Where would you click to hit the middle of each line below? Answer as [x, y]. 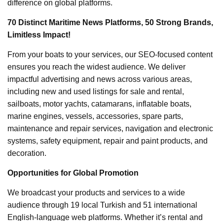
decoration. [27, 153]
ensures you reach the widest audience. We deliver [96, 67]
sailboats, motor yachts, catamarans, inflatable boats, [99, 104]
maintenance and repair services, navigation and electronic [110, 128]
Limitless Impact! [39, 35]
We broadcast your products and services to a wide [96, 192]
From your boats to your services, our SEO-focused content [110, 54]
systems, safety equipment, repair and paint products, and [108, 141]
